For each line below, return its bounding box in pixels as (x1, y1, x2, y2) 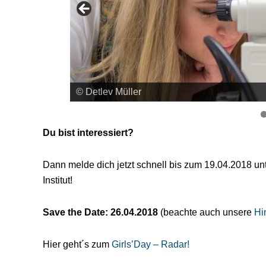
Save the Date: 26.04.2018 (43, 207, 158, 217)
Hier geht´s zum (43, 239, 109, 249)
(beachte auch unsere (158, 207, 252, 217)
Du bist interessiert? (43, 127, 134, 138)
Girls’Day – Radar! (112, 239, 189, 249)
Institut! (43, 175, 72, 185)
